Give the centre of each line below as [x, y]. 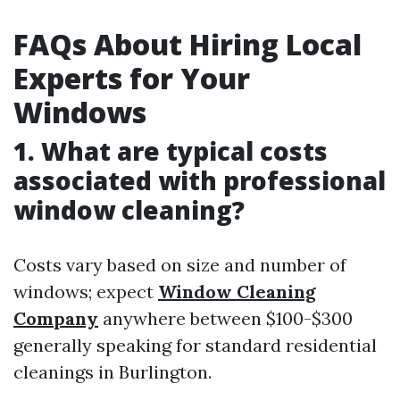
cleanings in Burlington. [112, 372]
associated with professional [200, 180]
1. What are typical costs [171, 151]
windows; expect [86, 292]
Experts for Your [132, 78]
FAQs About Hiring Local [187, 44]
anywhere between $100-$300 [225, 318]
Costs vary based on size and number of [180, 265]
